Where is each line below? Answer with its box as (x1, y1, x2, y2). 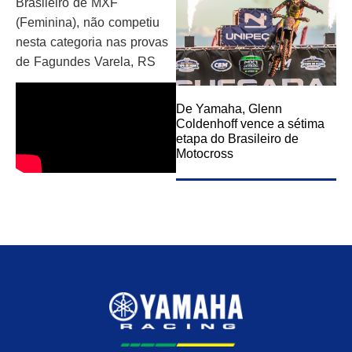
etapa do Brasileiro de (176, 132, 299, 146)
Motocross (176, 147, 233, 161)
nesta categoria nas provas (16, 35, 168, 49)
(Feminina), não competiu (16, 15, 159, 29)
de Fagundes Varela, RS (16, 54, 156, 68)
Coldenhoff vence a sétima (176, 117, 324, 131)
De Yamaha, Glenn (176, 102, 282, 116)
